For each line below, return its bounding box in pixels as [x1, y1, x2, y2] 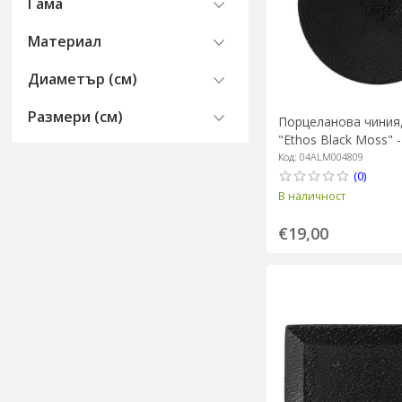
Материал [28, 31, 102, 51]
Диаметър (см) [28, 69, 138, 89]
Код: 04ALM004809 [277, 149, 363, 163]
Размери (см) [28, 107, 124, 127]
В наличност [277, 188, 345, 204]
